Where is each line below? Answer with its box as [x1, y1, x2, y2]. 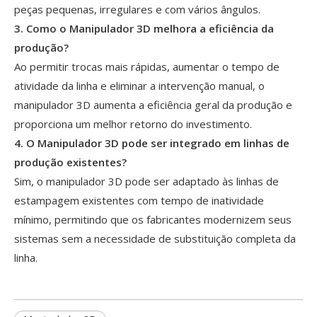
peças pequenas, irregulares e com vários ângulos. [14, 1, 260, 16]
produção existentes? [14, 154, 127, 169]
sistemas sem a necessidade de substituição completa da [14, 231, 296, 246]
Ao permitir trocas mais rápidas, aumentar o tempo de [14, 59, 279, 74]
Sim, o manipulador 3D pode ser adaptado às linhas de [14, 173, 279, 188]
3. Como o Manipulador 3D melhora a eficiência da [14, 21, 274, 35]
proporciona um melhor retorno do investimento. [14, 116, 252, 131]
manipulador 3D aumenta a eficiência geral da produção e [14, 97, 292, 112]
